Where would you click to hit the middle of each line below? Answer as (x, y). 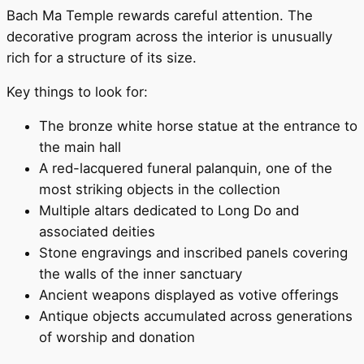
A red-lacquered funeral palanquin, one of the (186, 169)
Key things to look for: (77, 92)
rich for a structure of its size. (102, 58)
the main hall (80, 147)
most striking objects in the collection (160, 190)
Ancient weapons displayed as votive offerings (189, 295)
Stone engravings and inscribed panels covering (193, 253)
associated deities (97, 232)
